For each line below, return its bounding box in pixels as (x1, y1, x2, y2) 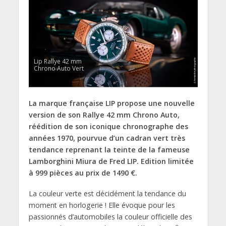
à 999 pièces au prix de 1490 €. (28, 167, 137, 178)
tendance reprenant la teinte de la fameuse (28, 144, 190, 154)
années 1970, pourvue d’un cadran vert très (28, 133, 185, 143)
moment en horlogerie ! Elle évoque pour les (28, 200, 175, 210)
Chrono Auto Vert (33, 64, 84, 73)
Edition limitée (140, 156, 194, 166)
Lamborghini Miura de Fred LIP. (28, 156, 141, 166)
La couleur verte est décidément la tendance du (28, 188, 186, 198)
